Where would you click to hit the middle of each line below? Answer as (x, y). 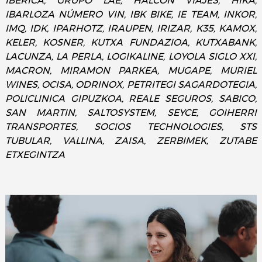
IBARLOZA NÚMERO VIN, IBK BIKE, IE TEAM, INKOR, (131, 15)
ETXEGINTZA (35, 155)
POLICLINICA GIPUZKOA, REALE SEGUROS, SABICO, (131, 99)
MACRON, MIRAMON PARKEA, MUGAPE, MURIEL (131, 71)
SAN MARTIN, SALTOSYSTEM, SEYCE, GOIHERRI (131, 113)
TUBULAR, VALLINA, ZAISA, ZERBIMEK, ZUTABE (131, 141)
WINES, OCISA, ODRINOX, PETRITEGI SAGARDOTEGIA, (131, 85)
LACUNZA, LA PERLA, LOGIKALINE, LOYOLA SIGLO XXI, (131, 57)
